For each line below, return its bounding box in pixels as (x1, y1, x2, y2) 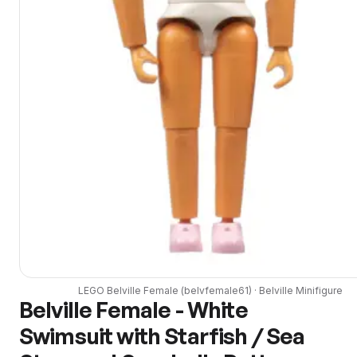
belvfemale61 (184, 284, 249, 296)
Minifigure (293, 284, 343, 296)
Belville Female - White (19, 295, 248, 324)
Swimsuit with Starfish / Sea (19, 321, 305, 350)
